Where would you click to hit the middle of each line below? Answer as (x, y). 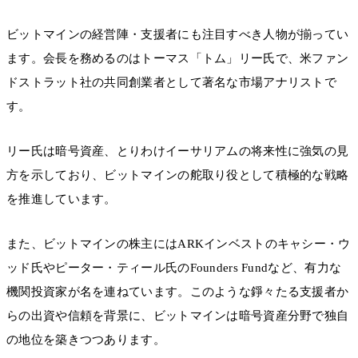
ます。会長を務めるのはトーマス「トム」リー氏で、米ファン (178, 58)
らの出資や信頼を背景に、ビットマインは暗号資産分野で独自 (178, 316)
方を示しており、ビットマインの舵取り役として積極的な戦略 (178, 175)
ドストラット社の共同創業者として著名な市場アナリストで (172, 82)
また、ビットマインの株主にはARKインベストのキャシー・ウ (179, 244)
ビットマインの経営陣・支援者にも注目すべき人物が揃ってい (178, 34)
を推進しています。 (62, 199)
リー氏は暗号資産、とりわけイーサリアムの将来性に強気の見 (178, 151)
